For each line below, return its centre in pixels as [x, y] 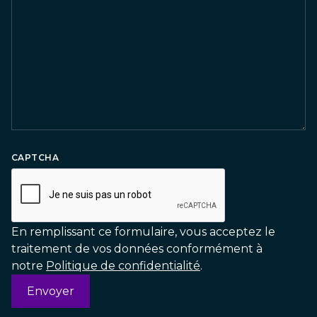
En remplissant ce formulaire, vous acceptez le [143, 231]
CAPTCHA [35, 157]
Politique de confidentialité [123, 265]
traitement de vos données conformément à [137, 248]
